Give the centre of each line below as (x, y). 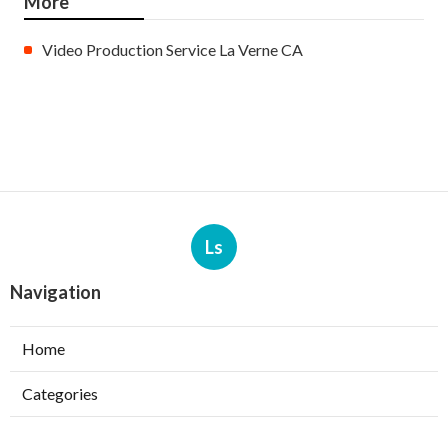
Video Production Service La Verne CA (172, 49)
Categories (60, 393)
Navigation (55, 291)
